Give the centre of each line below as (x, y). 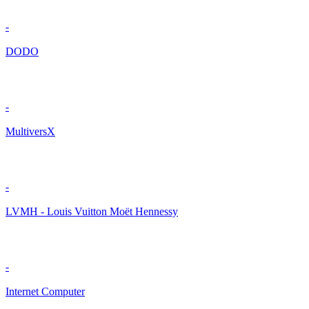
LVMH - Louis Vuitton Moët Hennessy (92, 212)
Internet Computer (45, 292)
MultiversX (30, 132)
